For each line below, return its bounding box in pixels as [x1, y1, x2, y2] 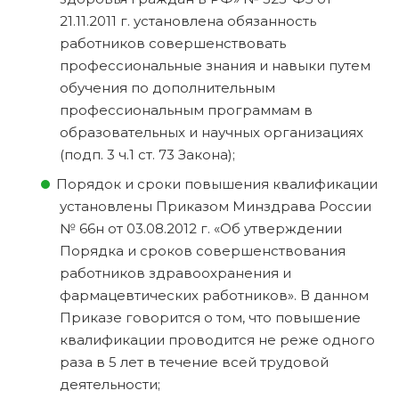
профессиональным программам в [60, 101, 313, 118]
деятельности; [60, 375, 160, 393]
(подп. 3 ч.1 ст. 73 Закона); [60, 145, 235, 163]
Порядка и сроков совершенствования [60, 241, 346, 259]
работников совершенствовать [60, 34, 286, 52]
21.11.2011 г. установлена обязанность [60, 12, 316, 29]
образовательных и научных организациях [60, 123, 363, 141]
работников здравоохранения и [60, 264, 291, 281]
